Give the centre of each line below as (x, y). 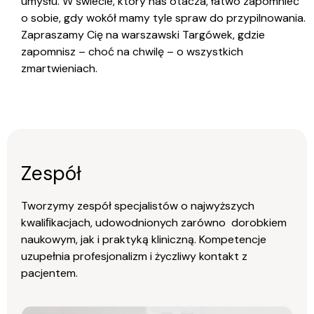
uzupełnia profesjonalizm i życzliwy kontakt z (134, 257)
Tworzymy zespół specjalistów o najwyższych (138, 206)
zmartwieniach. (59, 68)
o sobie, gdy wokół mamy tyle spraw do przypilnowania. (163, 18)
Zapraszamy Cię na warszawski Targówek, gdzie (143, 34)
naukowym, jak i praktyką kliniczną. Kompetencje (144, 240)
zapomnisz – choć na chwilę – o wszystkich (132, 51)
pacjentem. (49, 273)
